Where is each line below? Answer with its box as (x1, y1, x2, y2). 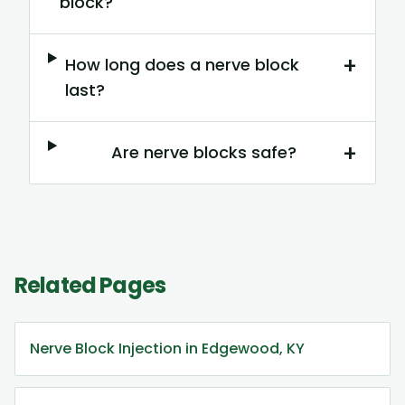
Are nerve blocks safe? (111, 141, 297, 165)
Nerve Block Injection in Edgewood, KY (30, 338, 305, 360)
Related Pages (14, 270, 166, 301)
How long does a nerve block (65, 53, 300, 77)
